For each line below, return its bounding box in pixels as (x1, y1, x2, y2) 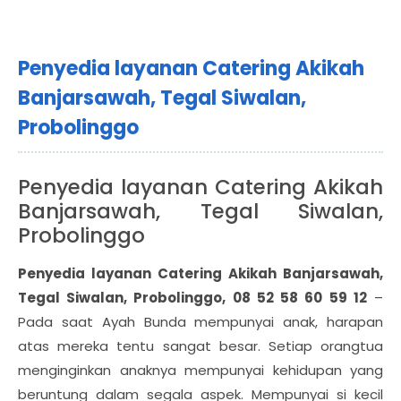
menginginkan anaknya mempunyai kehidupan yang (18, 361, 383, 380)
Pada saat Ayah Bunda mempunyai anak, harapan (18, 312, 383, 331)
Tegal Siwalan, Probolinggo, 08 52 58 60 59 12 (18, 288, 367, 307)
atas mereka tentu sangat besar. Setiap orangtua (18, 337, 383, 355)
